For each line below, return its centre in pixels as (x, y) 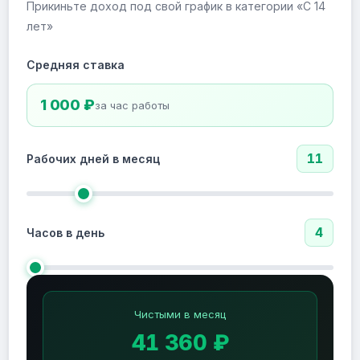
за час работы (132, 105)
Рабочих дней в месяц (93, 159)
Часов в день (65, 233)
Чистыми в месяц (180, 314)
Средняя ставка (76, 65)
